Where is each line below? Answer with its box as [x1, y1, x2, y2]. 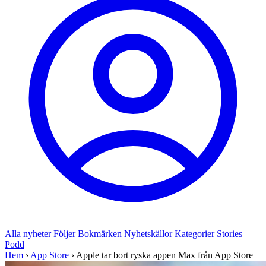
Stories [217, 229, 242, 239]
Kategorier [175, 229, 217, 239]
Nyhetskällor [124, 229, 175, 239]
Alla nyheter [5, 229, 53, 239]
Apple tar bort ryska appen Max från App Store [76, 250, 253, 260]
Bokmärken [78, 229, 124, 239]
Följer [53, 229, 78, 239]
